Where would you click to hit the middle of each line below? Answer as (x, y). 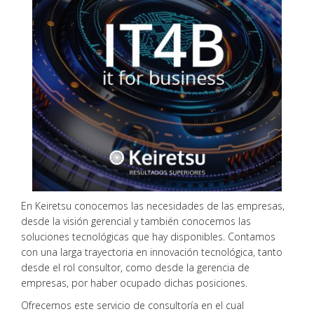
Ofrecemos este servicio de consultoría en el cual (132, 305)
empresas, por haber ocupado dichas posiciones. (134, 282)
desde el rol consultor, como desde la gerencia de (135, 267)
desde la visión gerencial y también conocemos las (136, 221)
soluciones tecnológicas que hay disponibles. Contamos (148, 236)
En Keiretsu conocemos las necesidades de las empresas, (153, 205)
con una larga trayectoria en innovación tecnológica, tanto (152, 252)
